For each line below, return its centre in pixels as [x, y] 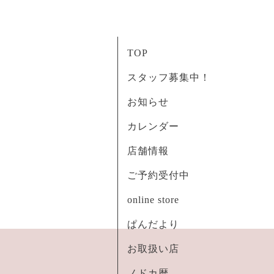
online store [153, 200]
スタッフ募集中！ [169, 77]
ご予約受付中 [158, 175]
